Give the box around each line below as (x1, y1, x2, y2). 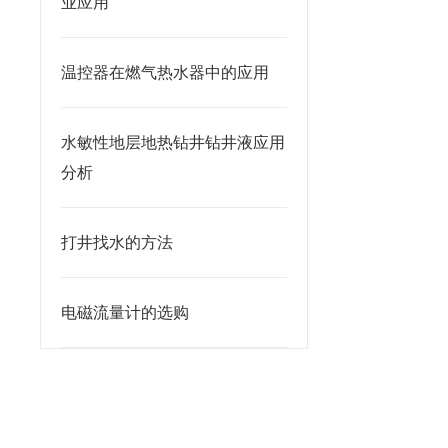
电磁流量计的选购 (61, 304, 189, 321)
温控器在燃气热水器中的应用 (61, 64, 269, 81)
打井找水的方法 (61, 234, 173, 251)
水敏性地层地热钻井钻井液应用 (61, 134, 285, 151)
